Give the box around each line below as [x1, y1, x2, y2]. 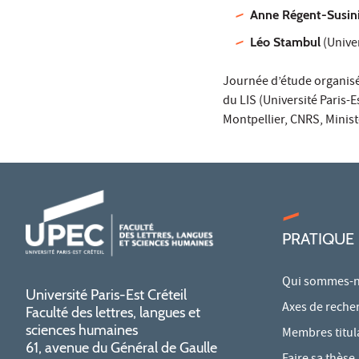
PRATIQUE [282, 228, 354, 248]
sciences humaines [26, 321, 138, 339]
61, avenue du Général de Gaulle [26, 338, 217, 357]
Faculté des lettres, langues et [26, 303, 200, 321]
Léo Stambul [250, 34, 321, 50]
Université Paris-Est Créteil [26, 285, 187, 304]
